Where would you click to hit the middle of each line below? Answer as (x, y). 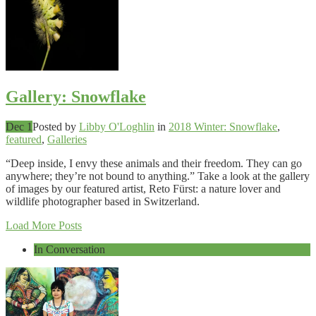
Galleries (67, 139)
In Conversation (69, 249)
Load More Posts (44, 225)
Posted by (56, 126)
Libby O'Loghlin (117, 126)
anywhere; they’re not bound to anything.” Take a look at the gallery (158, 176)
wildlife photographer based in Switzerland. (103, 201)
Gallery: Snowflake (76, 97)
